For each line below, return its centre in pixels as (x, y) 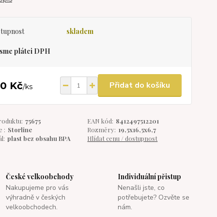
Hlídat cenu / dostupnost (123, 138)
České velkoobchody (40, 177)
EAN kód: (101, 121)
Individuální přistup (149, 177)
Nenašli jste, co (141, 188)
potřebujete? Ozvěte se (153, 197)
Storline (20, 130)
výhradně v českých (36, 197)
